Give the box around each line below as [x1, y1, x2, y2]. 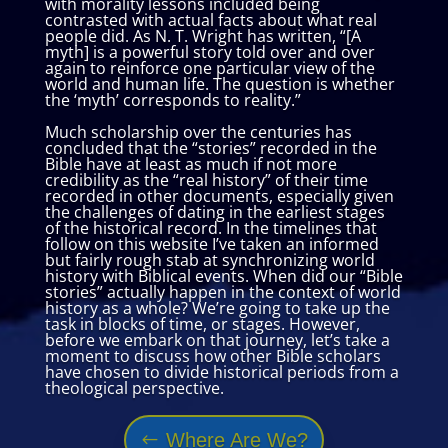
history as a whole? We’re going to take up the [44, 297, 390, 319]
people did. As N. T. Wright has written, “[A [44, 25, 361, 47]
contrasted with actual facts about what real [44, 9, 377, 31]
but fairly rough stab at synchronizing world [44, 249, 375, 271]
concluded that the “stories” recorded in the [44, 137, 377, 159]
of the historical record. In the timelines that [44, 217, 377, 239]
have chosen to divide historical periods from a [44, 361, 399, 383]
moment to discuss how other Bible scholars [44, 345, 381, 367]
